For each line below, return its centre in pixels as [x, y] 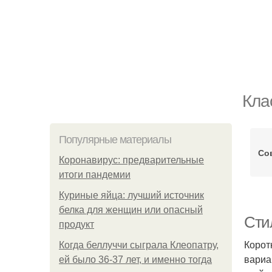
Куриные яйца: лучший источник [131, 195]
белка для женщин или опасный [131, 210]
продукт [76, 224]
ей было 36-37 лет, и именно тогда [135, 260]
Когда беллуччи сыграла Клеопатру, [139, 245]
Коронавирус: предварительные [131, 160]
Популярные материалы [115, 140]
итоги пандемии [95, 175]
